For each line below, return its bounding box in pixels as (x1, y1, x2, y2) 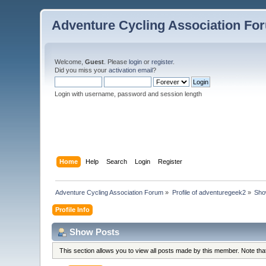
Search (106, 157, 127, 165)
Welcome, (55, 58, 85, 65)
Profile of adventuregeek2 (172, 188, 246, 196)
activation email (109, 66, 153, 74)
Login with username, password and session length (55, 90, 202, 97)
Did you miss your (55, 66, 109, 74)
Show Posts (69, 226, 120, 237)
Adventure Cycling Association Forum (55, 188, 164, 196)
